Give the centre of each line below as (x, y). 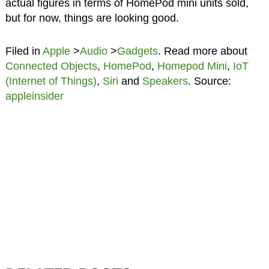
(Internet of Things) (51, 81)
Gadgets (137, 51)
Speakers (165, 81)
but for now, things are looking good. (92, 18)
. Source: (209, 81)
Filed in (24, 51)
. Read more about (202, 51)
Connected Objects (51, 66)
